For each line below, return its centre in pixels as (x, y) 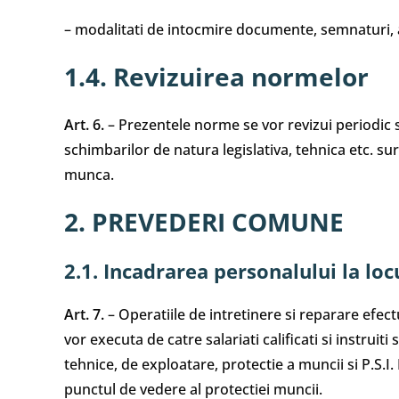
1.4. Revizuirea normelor (216, 77)
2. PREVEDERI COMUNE (204, 222)
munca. (89, 175)
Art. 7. (84, 314)
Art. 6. (84, 125)
